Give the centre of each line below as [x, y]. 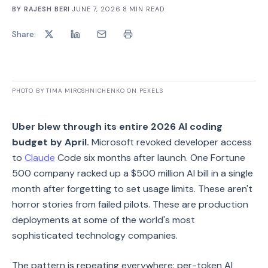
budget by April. [51, 142]
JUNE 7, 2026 [96, 9]
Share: [24, 34]
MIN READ [146, 9]
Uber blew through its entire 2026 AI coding [117, 127]
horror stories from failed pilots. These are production [130, 204]
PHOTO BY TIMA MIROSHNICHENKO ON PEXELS [88, 91]
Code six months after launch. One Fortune [150, 158]
